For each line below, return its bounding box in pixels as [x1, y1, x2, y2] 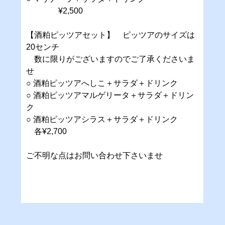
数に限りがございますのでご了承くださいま [26, 54, 195, 63]
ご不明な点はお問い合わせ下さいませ [26, 151, 163, 160]
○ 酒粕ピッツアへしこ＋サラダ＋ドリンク [26, 78, 178, 87]
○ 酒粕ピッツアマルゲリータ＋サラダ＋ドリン [26, 90, 194, 99]
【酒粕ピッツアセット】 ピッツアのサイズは [26, 30, 195, 39]
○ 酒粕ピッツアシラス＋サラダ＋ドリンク [26, 115, 194, 124]
